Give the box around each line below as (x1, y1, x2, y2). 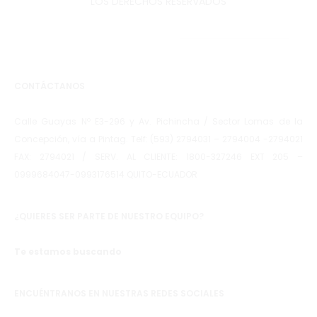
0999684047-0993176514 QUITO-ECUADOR (14, 168, 197, 180)
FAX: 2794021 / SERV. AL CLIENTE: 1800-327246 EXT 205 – (14, 151, 303, 163)
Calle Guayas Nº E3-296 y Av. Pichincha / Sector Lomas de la (14, 115, 303, 127)
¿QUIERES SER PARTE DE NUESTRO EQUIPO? (14, 210, 204, 222)
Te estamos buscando (14, 246, 122, 258)
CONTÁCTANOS (14, 80, 85, 92)
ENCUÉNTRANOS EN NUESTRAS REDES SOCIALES (14, 287, 224, 299)
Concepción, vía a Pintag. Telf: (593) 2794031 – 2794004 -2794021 (14, 133, 303, 145)
